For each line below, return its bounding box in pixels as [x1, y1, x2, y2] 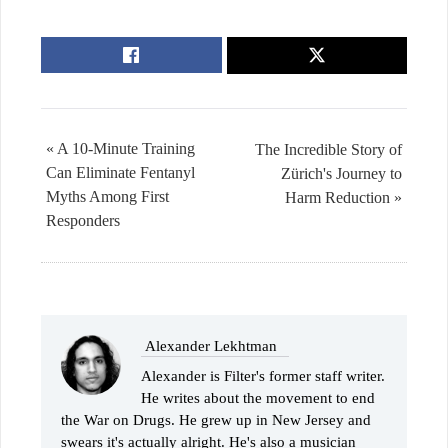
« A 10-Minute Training [46, 139, 195, 157]
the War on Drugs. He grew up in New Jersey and [61, 411, 371, 428]
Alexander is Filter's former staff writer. [141, 367, 385, 384]
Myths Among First [46, 187, 169, 205]
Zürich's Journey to [281, 164, 402, 182]
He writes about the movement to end [141, 389, 375, 406]
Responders [46, 211, 120, 229]
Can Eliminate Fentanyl [46, 163, 195, 181]
